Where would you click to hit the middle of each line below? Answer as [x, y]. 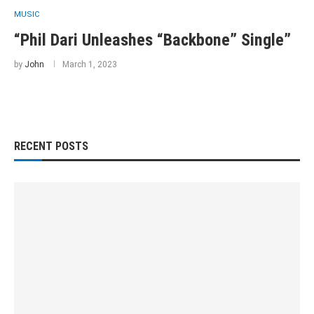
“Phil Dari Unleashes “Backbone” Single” [152, 40]
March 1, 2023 [90, 64]
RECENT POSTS [51, 146]
